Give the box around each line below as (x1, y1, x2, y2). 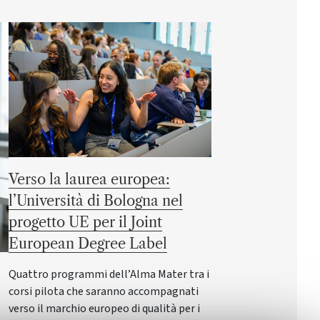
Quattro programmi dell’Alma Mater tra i (9, 266, 209, 282)
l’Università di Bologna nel (9, 191, 183, 209)
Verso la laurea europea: (9, 170, 170, 188)
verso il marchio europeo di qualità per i (9, 300, 200, 316)
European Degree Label (9, 234, 167, 252)
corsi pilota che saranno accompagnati (9, 283, 199, 299)
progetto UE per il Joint (9, 213, 162, 231)
